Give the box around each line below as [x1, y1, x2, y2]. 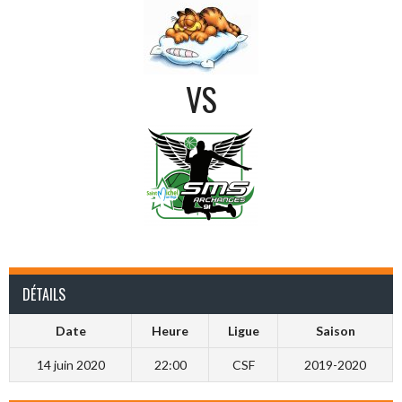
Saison [315, 323, 355, 338]
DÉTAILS [22, 284, 66, 305]
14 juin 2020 [36, 357, 105, 372]
